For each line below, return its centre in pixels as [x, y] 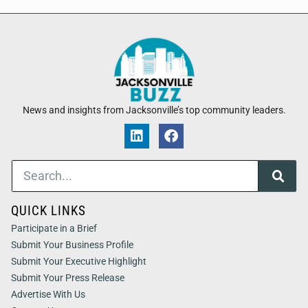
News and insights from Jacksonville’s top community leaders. [154, 110]
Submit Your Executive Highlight [79, 262]
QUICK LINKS [48, 211]
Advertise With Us [48, 295]
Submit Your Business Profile [72, 245]
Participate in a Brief [54, 229]
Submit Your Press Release [68, 278]
